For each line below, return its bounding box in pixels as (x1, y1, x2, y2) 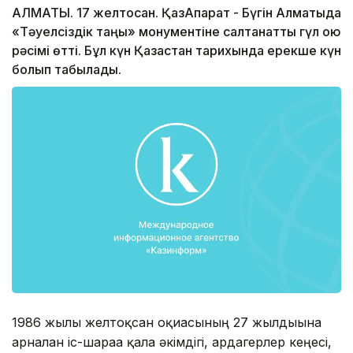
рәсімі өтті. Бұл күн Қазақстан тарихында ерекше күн (12, 43, 341, 59)
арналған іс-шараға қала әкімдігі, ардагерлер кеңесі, (12, 333, 332, 350)
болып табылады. (12, 61, 121, 78)
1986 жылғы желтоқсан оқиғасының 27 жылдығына (12, 314, 321, 330)
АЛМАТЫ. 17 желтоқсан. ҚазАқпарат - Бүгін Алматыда (12, 5, 341, 21)
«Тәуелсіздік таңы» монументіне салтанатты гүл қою (12, 24, 341, 40)
